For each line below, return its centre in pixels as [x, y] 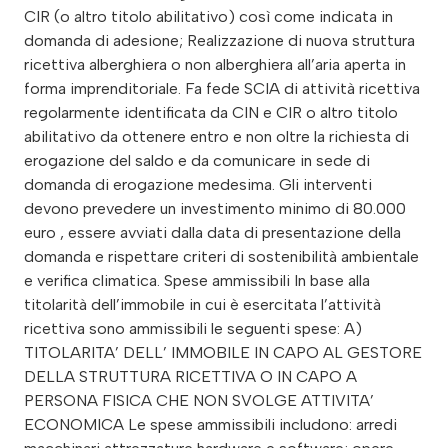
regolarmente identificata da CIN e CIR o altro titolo [211, 112]
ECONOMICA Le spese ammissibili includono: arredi [210, 424]
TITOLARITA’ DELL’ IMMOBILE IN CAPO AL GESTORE [223, 352]
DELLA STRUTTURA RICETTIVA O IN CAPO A [190, 376]
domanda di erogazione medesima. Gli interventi [198, 184]
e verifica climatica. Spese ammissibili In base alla [197, 280]
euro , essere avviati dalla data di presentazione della [212, 232]
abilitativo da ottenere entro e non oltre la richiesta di [216, 136]
